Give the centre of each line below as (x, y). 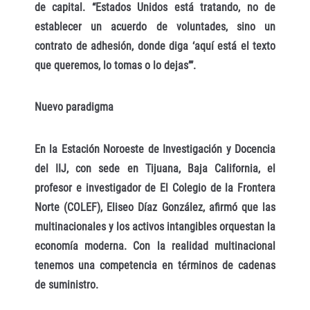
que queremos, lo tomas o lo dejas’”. (115, 65)
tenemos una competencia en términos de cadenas (155, 266)
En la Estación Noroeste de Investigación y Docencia (155, 149)
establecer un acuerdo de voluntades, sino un (155, 26)
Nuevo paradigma (74, 107)
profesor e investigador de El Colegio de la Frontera (155, 188)
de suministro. (66, 285)
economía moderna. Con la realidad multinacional (155, 246)
